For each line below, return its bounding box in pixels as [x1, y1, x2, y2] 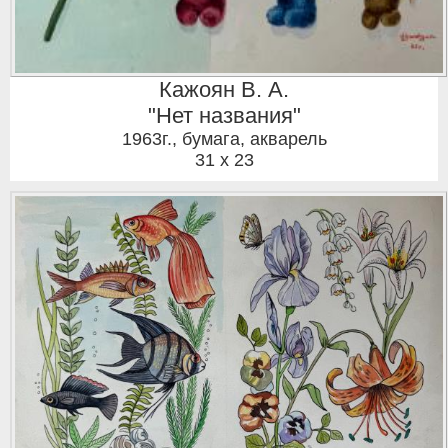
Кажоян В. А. [159, 77, 289, 103]
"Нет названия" [147, 103, 301, 129]
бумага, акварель [181, 129, 327, 150]
